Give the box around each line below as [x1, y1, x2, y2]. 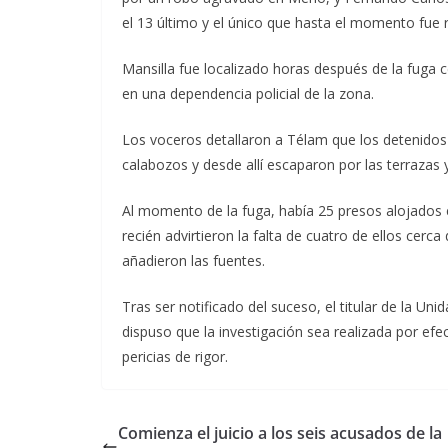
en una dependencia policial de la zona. [122, 84, 374, 103]
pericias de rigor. [122, 347, 228, 366]
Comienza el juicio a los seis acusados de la [118, 422, 442, 444]
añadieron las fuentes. [122, 251, 265, 270]
